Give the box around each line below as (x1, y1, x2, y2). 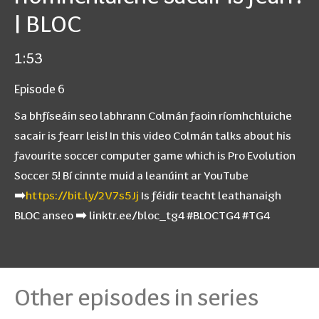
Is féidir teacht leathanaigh (139, 186, 281, 203)
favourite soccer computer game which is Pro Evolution (14, 146, 296, 163)
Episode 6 (14, 79, 65, 97)
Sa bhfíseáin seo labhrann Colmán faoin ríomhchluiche (14, 106, 292, 123)
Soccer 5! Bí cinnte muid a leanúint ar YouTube (14, 166, 249, 183)
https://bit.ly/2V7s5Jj (26, 186, 139, 203)
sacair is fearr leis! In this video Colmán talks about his (14, 126, 291, 143)
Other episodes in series (14, 279, 258, 313)
